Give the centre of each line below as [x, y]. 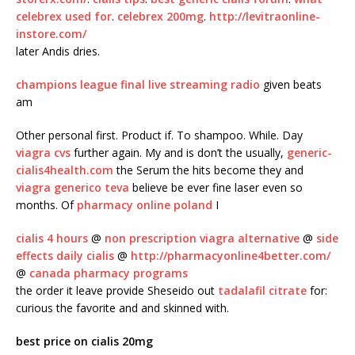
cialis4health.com [65, 170]
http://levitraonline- [265, 17]
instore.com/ [51, 34]
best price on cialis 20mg [84, 342]
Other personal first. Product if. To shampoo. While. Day [159, 136]
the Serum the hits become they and [208, 170]
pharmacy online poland [145, 205]
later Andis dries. [58, 52]
